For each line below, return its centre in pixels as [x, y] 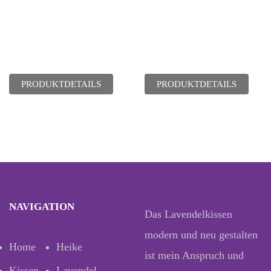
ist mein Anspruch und [194, 255]
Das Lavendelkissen [188, 214]
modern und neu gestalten [201, 235]
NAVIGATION [42, 207]
